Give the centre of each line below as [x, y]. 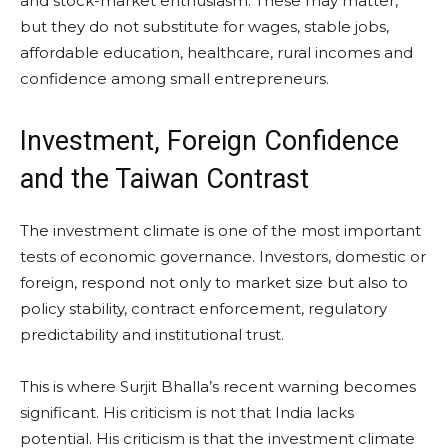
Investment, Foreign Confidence [209, 140]
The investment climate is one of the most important [220, 230]
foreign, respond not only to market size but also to [214, 282]
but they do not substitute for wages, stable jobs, [204, 26]
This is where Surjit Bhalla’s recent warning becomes [218, 386]
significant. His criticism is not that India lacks [187, 412]
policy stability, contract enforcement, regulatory [203, 308]
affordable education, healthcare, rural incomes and [216, 52]
